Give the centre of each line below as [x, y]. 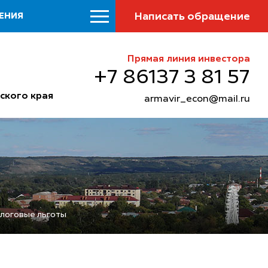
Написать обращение [192, 17]
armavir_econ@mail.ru [197, 99]
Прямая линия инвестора [188, 59]
